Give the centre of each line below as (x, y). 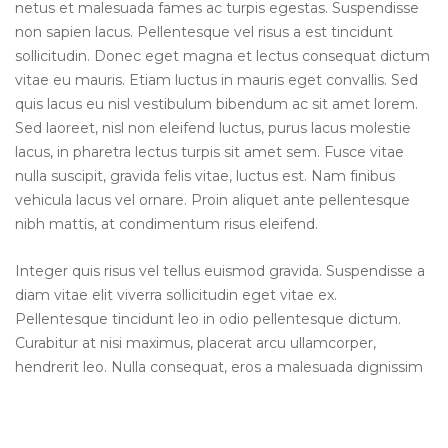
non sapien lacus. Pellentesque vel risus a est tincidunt (204, 32)
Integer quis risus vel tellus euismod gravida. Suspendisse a (220, 271)
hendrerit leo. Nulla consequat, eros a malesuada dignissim (219, 367)
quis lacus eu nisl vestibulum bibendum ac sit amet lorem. (216, 104)
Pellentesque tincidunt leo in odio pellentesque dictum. (208, 319)
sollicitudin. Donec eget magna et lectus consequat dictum (222, 56)
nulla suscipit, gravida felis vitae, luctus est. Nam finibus (205, 176)
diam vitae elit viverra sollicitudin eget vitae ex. (176, 295)
